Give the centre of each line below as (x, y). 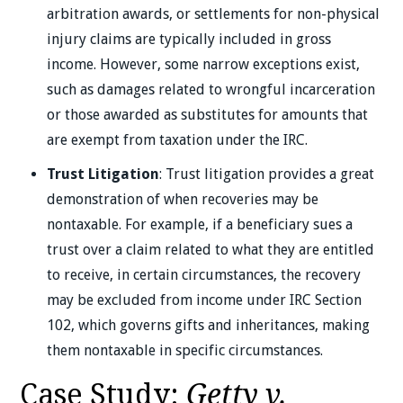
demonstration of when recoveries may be (183, 199)
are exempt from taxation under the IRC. (179, 139)
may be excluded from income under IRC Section (205, 300)
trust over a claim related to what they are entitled (211, 249)
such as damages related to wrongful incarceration (211, 89)
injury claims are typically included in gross (189, 39)
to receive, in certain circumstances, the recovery (204, 274)
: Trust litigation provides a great (267, 174)
